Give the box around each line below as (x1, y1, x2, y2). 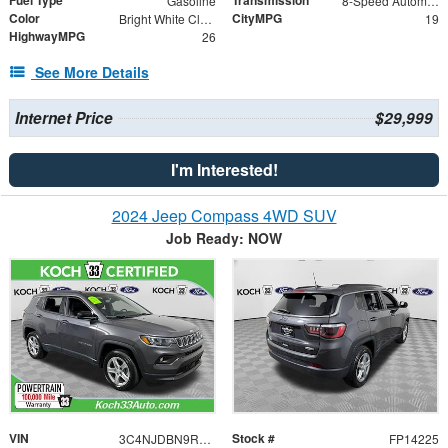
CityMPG (232, 8, 282, 27)
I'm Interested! (170, 157, 278, 181)
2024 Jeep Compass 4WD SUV (111, 203, 337, 227)
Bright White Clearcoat (199, 9, 212, 27)
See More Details (35, 61, 149, 82)
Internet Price (14, 106, 113, 129)
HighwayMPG (9, 26, 85, 45)
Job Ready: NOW (166, 227, 282, 248)
